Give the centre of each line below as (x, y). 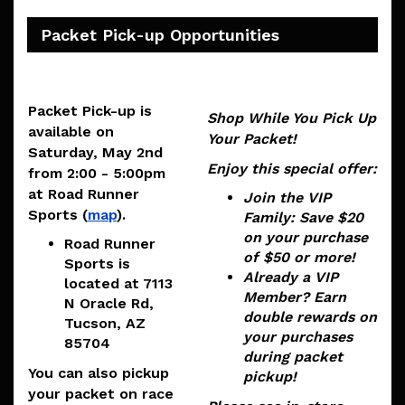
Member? (276, 297)
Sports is (97, 264)
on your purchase (306, 238)
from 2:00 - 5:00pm (97, 174)
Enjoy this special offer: (292, 169)
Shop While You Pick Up (292, 118)
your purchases (298, 337)
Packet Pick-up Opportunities (160, 35)
